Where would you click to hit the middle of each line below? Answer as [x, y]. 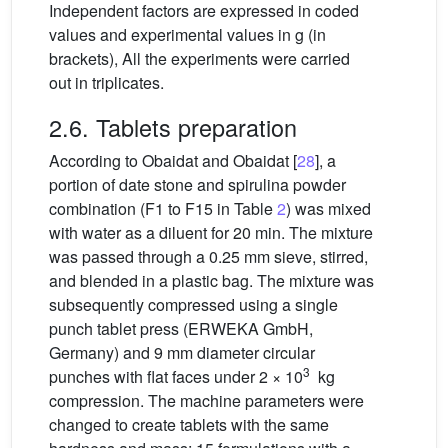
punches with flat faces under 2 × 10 [176, 376]
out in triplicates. [106, 82]
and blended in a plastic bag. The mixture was [211, 280]
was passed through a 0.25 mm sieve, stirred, [208, 256]
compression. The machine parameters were [206, 400]
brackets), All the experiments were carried [199, 58]
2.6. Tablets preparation [173, 127]
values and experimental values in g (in [187, 34]
